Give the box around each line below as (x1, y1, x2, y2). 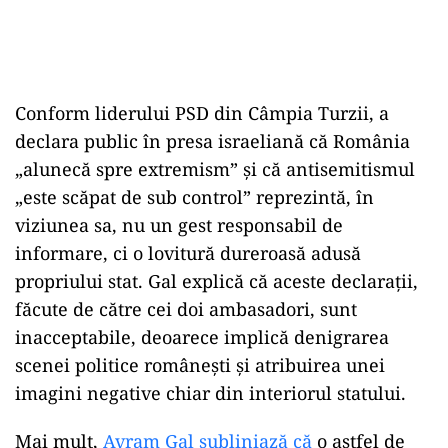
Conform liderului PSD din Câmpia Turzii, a (15, 101, 389, 125)
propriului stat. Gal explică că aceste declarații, (15, 269, 418, 293)
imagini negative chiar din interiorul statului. (15, 381, 406, 405)
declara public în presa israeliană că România (15, 129, 410, 153)
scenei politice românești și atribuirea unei (15, 353, 385, 377)
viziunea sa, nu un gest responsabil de (15, 213, 343, 237)
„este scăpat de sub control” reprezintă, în (15, 185, 374, 209)
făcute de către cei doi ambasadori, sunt (15, 297, 357, 321)
